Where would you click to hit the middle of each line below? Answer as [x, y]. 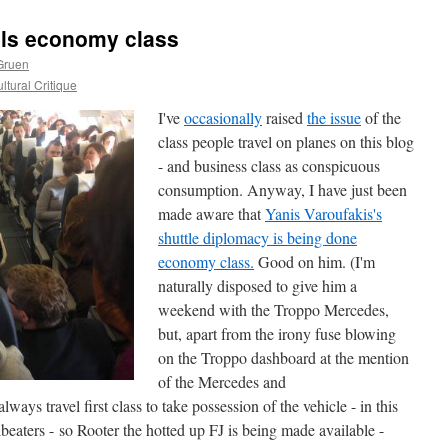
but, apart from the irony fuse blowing [277, 333]
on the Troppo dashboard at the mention [283, 357]
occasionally [223, 117]
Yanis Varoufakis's [323, 213]
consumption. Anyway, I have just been [282, 189]
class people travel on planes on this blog [286, 141]
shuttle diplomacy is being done [257, 237]
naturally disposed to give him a [257, 285]
